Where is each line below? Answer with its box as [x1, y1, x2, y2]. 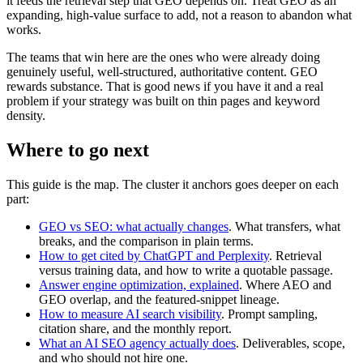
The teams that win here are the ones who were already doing [6, 49, 320, 64]
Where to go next [6, 139, 149, 160]
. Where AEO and [239, 277, 331, 292]
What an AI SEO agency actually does [39, 335, 236, 350]
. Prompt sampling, [221, 306, 318, 321]
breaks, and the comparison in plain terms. [39, 233, 254, 248]
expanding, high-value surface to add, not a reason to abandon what [6, 7, 352, 22]
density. [6, 108, 45, 122]
